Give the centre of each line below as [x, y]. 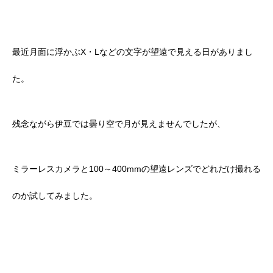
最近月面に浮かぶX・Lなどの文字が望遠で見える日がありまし [133, 52]
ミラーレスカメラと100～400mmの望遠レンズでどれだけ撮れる [136, 169]
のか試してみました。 [55, 196]
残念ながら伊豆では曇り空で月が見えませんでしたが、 [119, 124]
